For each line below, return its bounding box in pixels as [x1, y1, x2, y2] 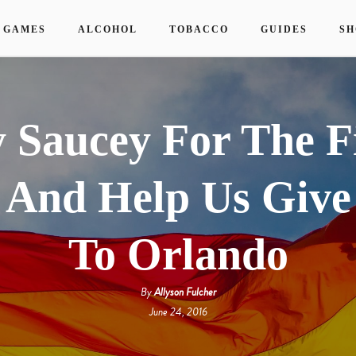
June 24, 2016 [149, 303, 207, 320]
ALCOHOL [78, 24, 137, 35]
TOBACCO [169, 24, 229, 35]
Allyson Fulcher [153, 283, 216, 300]
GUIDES [261, 24, 308, 35]
